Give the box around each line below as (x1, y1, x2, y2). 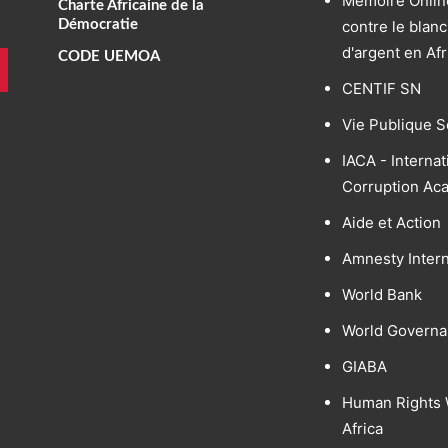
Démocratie (58, 17, 139, 32)
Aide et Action (341, 213, 441, 232)
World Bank (341, 285, 422, 304)
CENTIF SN (341, 79, 421, 98)
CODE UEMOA (58, 49, 161, 64)
